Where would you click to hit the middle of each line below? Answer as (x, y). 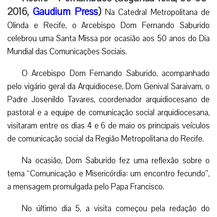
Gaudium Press (65, 11)
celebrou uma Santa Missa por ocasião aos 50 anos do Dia (108, 38)
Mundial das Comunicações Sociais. (67, 51)
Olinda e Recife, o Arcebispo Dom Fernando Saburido (108, 25)
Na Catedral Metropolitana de (158, 12)
